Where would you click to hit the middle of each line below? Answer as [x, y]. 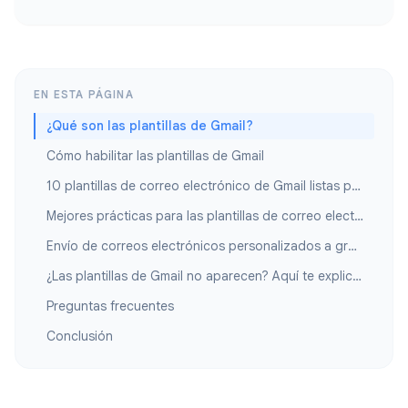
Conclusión [80, 337]
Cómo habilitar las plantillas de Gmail [155, 156]
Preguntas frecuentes [110, 306]
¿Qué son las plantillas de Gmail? [150, 126]
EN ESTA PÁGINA [84, 95]
